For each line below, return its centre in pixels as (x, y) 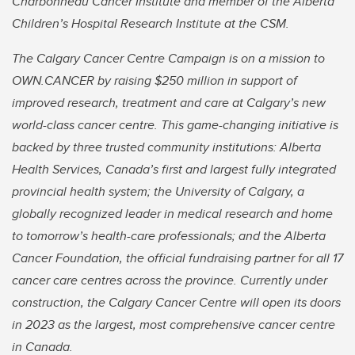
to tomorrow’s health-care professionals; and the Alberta (169, 235)
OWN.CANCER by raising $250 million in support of (155, 80)
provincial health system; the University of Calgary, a (158, 191)
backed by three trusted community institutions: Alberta (166, 147)
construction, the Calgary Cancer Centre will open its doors (176, 302)
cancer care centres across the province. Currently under (170, 280)
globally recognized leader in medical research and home (172, 213)
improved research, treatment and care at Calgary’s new (169, 102)
